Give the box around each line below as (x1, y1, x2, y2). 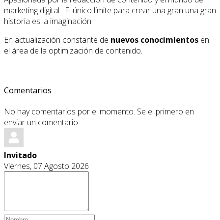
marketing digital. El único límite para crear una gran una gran (4, 4, 216, 16)
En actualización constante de (4, 34, 110, 45)
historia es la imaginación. (4, 15, 93, 27)
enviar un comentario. (4, 117, 80, 128)
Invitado (4, 150, 37, 161)
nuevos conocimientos (110, 34, 198, 45)
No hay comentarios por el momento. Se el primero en (4, 106, 194, 117)
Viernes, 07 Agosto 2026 (4, 161, 89, 172)
